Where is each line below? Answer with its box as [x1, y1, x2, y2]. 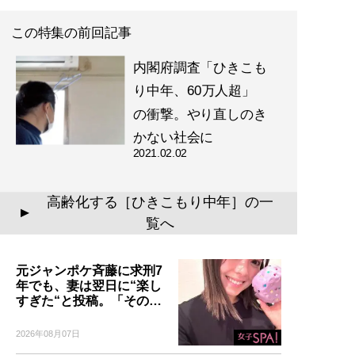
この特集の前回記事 [10, 25, 132, 40]
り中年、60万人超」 [132, 83, 256, 98]
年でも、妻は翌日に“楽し [16, 279, 162, 293]
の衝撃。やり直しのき [132, 107, 267, 122]
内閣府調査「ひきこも [132, 60, 267, 74]
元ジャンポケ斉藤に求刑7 [16, 264, 162, 278]
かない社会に [132, 130, 214, 145]
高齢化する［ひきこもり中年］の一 [47, 194, 273, 210]
